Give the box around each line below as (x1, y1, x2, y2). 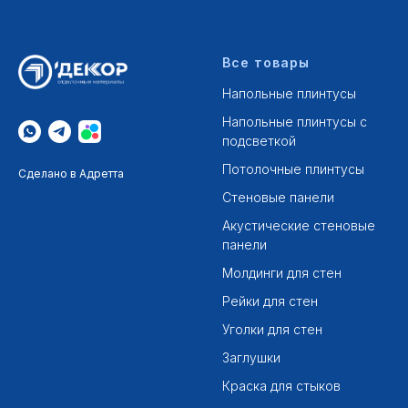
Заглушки (222, 350, 280, 366)
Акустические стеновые (222, 218, 375, 234)
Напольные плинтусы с (222, 114, 367, 130)
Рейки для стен (222, 293, 318, 310)
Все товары (222, 55, 310, 71)
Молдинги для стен (222, 265, 342, 281)
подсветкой (222, 133, 296, 149)
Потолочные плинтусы (222, 161, 364, 178)
